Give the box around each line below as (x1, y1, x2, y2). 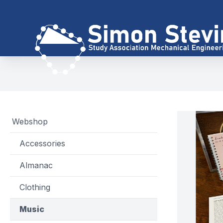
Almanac (19, 160, 53, 171)
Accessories (19, 138, 65, 149)
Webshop (12, 116, 48, 127)
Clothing (19, 182, 50, 193)
